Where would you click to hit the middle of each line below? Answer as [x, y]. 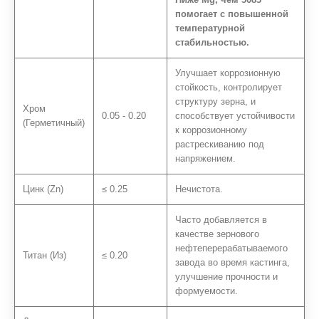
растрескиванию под [220, 144]
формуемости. [207, 291]
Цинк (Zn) [43, 189]
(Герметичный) [54, 122]
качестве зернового [218, 234]
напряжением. [206, 158]
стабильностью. [213, 42]
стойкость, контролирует [229, 87]
